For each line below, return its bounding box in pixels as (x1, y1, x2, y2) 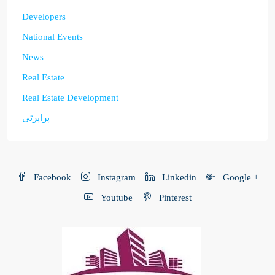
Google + (220, 172, 258, 182)
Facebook (31, 172, 71, 182)
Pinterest (156, 192, 192, 203)
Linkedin (159, 172, 196, 182)
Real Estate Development (22, 92, 118, 103)
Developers (22, 11, 66, 21)
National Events (22, 31, 83, 42)
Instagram (95, 172, 136, 182)
